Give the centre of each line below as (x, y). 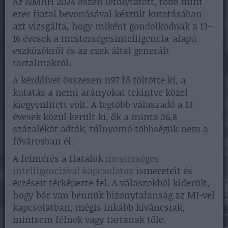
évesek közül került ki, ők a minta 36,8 (95, 117)
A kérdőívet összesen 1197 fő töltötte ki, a (99, 80)
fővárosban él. (43, 141)
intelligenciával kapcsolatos (73, 171)
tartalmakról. (42, 63)
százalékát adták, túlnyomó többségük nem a (110, 129)
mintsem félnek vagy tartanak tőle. (89, 220)
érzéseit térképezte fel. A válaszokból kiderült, (111, 183)
